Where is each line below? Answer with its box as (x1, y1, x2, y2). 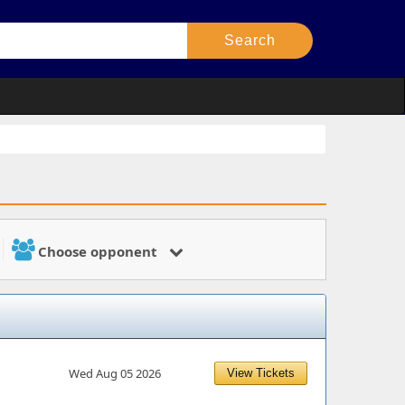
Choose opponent (38, 242, 157, 260)
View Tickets (227, 366, 295, 380)
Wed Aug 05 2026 (69, 365, 161, 381)
